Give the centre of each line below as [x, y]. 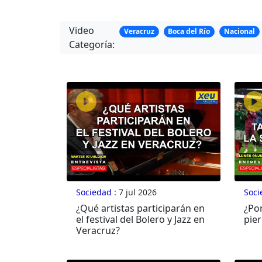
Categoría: [92, 45]
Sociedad [94, 192]
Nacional [239, 32]
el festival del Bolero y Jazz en [140, 220]
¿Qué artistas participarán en [140, 208]
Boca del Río [189, 32]
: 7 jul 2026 [134, 192]
